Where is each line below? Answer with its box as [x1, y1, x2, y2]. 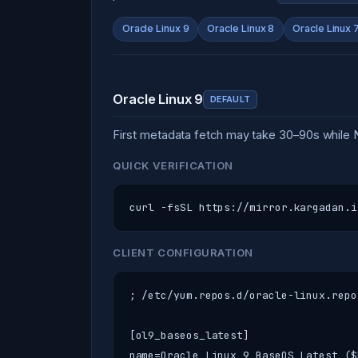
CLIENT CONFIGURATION [113, 246, 253, 260]
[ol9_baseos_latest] [129, 328, 250, 342]
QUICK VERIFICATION [113, 158, 233, 172]
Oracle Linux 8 [207, 22, 275, 35]
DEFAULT [210, 93, 251, 105]
